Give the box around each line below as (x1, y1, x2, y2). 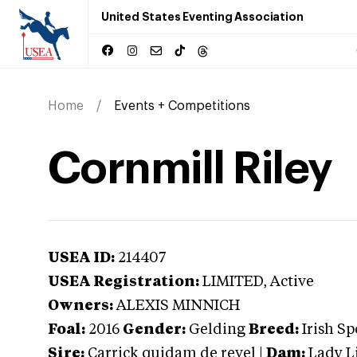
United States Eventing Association (101, 11, 304, 22)
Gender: (123, 323, 186, 337)
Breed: (249, 323, 299, 337)
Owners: (48, 299, 113, 313)
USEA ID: (48, 251, 115, 265)
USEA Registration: (48, 275, 199, 289)
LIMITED (202, 275, 263, 289)
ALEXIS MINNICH (116, 299, 240, 313)
